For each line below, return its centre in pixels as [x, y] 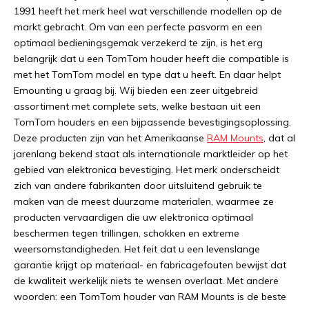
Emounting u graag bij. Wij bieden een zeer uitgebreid [136, 90]
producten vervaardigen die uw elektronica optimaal [133, 217]
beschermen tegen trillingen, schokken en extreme [127, 233]
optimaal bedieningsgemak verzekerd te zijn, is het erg [138, 43]
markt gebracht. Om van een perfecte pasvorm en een [138, 27]
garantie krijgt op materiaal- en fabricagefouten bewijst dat [150, 265]
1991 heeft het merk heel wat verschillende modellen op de [148, 11]
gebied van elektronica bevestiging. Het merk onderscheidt [147, 170]
